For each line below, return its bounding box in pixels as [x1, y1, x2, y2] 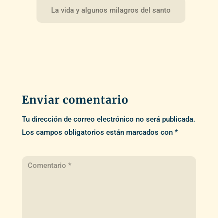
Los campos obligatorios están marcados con [21, 128, 175, 137]
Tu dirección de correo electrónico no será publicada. [21, 115, 195, 124]
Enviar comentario [21, 93, 128, 107]
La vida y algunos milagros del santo [51, 6, 171, 15]
